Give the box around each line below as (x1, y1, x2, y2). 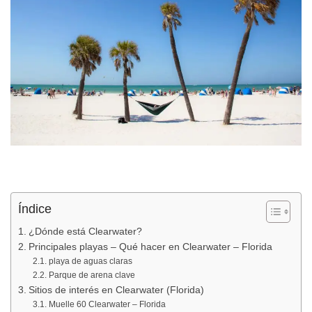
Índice (18, 201, 52, 216)
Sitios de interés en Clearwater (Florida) (28, 284, 204, 295)
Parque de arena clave (48, 270, 135, 280)
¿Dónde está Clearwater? (28, 226, 142, 237)
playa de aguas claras (48, 256, 132, 266)
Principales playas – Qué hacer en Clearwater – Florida (28, 241, 272, 252)
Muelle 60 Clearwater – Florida (48, 299, 166, 309)
